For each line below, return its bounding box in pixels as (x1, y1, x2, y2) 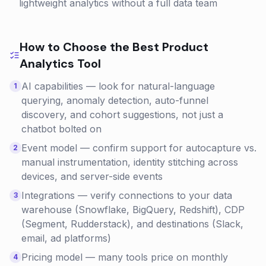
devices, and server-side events (21, 170, 163, 182)
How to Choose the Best (20, 39, 163, 55)
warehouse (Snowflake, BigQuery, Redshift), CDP (21, 204, 245, 216)
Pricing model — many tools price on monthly (21, 251, 228, 263)
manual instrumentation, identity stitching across (21, 156, 238, 168)
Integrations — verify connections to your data (21, 189, 232, 201)
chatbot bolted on (21, 123, 102, 135)
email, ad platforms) (21, 232, 111, 244)
